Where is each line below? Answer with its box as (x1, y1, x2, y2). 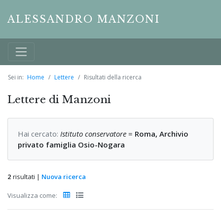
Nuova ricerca (41, 172, 86, 182)
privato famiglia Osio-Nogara (18, 140, 125, 150)
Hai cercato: (18, 129, 58, 139)
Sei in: (8, 73, 24, 82)
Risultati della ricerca (84, 73, 142, 82)
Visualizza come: (7, 191, 57, 200)
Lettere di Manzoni (7, 93, 111, 107)
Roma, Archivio (135, 129, 188, 139)
